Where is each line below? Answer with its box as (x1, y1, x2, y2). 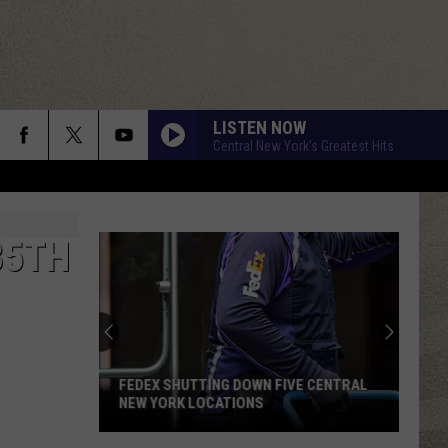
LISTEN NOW (213, 116, 306, 138)
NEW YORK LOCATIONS (119, 394, 264, 412)
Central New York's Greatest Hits (213, 137, 394, 154)
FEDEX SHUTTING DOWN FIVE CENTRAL (119, 376, 368, 394)
